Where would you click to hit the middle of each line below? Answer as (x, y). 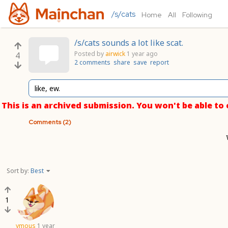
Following (197, 15)
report (160, 62)
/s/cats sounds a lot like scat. (129, 43)
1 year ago (142, 54)
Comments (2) (50, 122)
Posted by (89, 54)
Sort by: (19, 171)
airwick (115, 54)
